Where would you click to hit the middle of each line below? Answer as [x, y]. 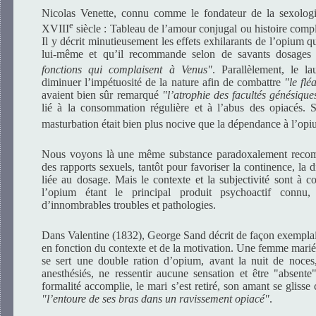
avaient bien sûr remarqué [102, 95]
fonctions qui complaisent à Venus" [127, 70]
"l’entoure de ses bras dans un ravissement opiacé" [156, 299]
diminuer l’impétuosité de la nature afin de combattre [163, 83]
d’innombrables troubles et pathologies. [129, 205]
